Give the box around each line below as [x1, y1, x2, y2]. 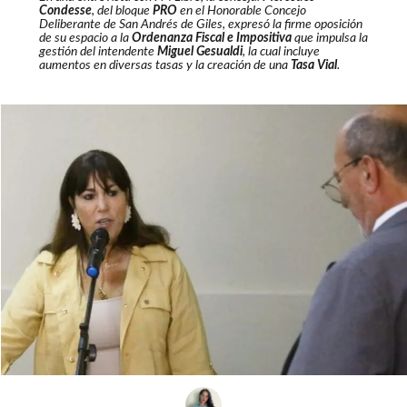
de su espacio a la [38, 32, 132, 45]
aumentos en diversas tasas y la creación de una [38, 59, 291, 73]
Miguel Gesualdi [156, 45, 243, 59]
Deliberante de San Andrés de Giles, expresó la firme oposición [38, 18, 362, 32]
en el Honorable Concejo [176, 5, 306, 18]
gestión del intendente [38, 45, 157, 59]
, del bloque [91, 5, 153, 18]
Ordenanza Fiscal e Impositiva [131, 32, 292, 45]
